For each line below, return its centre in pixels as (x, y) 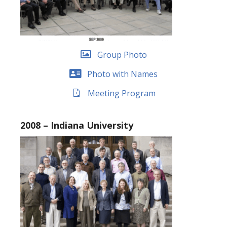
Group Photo (122, 55)
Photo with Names (122, 74)
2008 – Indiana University (77, 125)
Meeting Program (122, 93)
